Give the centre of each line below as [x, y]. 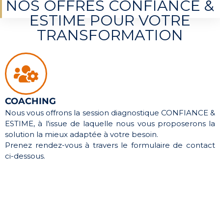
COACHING [30, 101]
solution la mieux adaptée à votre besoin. [82, 135]
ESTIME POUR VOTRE [110, 21]
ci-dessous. [25, 156]
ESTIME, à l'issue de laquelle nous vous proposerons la [110, 124]
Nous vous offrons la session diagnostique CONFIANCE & [110, 113]
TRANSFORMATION [110, 35]
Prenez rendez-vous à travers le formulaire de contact [110, 145]
